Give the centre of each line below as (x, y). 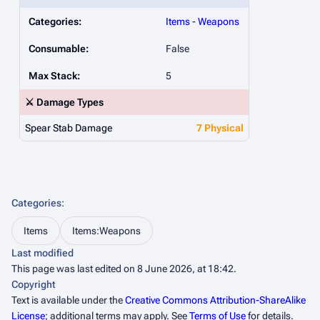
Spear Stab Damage (69, 128)
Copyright (34, 284)
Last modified (42, 253)
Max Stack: (54, 76)
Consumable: (59, 49)
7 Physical (220, 128)
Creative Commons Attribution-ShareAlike (215, 300)
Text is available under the (68, 300)
